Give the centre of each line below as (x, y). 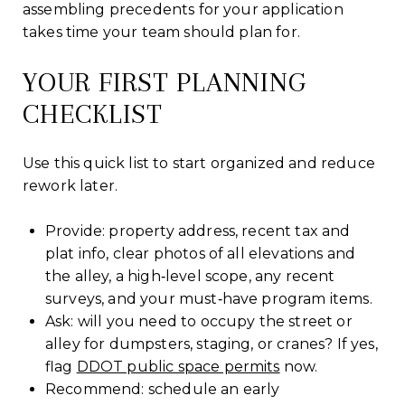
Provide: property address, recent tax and (198, 231)
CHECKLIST (93, 113)
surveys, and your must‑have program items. (208, 298)
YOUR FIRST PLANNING (165, 81)
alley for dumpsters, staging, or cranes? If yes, (211, 344)
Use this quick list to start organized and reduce (199, 163)
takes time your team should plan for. (161, 32)
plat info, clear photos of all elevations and (200, 253)
